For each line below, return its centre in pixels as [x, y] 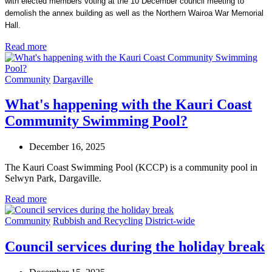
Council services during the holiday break [135, 247]
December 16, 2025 [67, 147]
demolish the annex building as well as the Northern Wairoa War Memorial [134, 13]
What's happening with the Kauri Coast [128, 105]
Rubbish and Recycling [98, 221]
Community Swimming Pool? [96, 121]
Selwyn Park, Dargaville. [53, 178]
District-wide [170, 221]
